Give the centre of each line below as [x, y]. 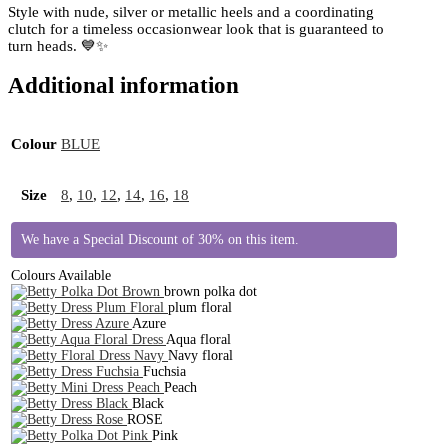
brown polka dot [210, 291]
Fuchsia [164, 371]
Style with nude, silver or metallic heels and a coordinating [191, 11]
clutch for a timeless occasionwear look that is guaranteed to [196, 28]
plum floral [200, 307]
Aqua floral [198, 339]
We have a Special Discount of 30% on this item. [160, 239]
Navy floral [200, 355]
